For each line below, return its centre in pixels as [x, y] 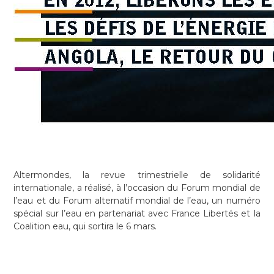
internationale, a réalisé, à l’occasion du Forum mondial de [137, 188]
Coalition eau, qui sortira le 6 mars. [85, 227]
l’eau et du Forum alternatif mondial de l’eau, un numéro [137, 201]
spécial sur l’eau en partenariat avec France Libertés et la [137, 214]
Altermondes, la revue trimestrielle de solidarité [137, 175]
